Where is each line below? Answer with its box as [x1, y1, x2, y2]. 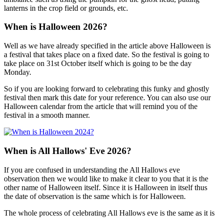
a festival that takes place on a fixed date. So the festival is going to [4, 50, 209, 59]
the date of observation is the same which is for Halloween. [4, 192, 186, 200]
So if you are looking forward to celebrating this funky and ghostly [4, 85, 209, 93]
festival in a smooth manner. [4, 111, 90, 120]
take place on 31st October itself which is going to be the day [4, 59, 192, 68]
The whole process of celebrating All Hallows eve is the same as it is [4, 208, 215, 217]
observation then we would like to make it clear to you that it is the [4, 174, 208, 183]
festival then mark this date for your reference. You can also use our [4, 93, 211, 102]
